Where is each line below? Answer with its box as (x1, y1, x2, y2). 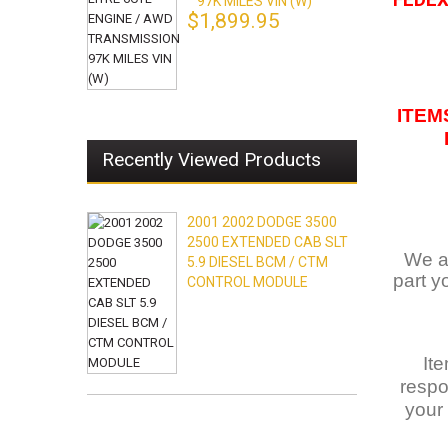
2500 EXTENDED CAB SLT (187, 234, 348, 250)
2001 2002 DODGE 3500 (187, 214, 337, 230)
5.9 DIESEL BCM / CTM (187, 254, 328, 270)
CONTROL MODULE (187, 274, 308, 290)
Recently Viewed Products (102, 148, 321, 171)
